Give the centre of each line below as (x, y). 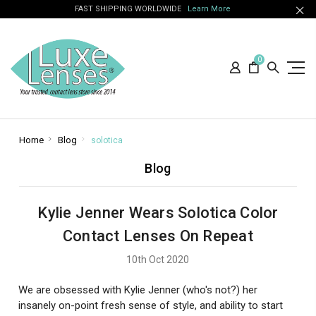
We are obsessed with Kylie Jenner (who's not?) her (138, 290)
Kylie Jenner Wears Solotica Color (158, 213)
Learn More (209, 9)
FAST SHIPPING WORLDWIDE (131, 9)
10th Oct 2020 (158, 259)
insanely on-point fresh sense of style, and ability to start (151, 305)
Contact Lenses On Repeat (158, 236)
